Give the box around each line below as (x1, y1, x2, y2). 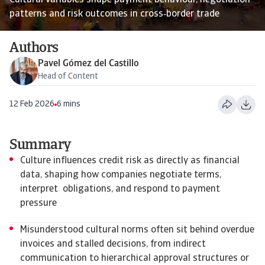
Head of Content (38, 72, 98, 81)
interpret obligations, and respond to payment (20, 185, 220, 194)
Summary (9, 138, 72, 153)
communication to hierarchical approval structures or (20, 254, 249, 263)
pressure (20, 199, 57, 208)
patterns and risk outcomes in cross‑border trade (9, 9, 219, 19)
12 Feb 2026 (9, 99, 54, 109)
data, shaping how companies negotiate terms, (20, 170, 221, 180)
